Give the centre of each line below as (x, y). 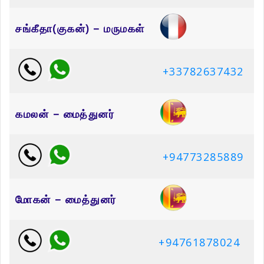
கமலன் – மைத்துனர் (65, 114)
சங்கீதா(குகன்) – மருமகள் (80, 29)
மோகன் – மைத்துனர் (66, 199)
